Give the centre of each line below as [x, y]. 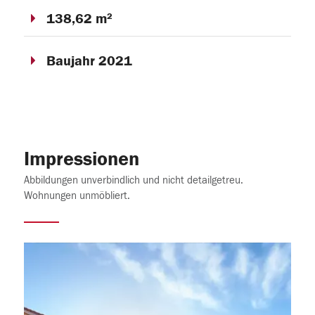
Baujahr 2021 [89, 60]
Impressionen [81, 159]
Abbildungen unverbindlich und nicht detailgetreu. [133, 180]
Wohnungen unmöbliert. [77, 195]
